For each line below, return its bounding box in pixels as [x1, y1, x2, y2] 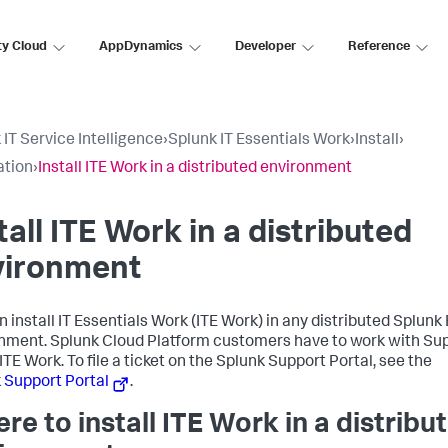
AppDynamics [99, 40, 183, 54]
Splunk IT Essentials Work [168, 133, 350, 149]
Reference [348, 40, 410, 54]
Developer [235, 40, 296, 54]
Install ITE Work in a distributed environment [38, 161, 352, 177]
